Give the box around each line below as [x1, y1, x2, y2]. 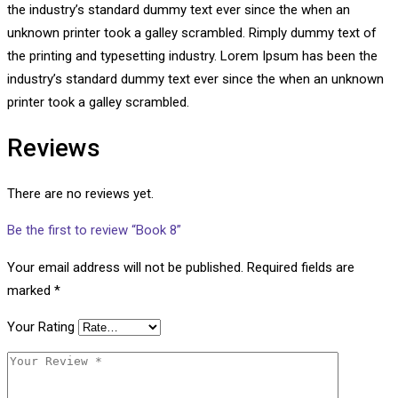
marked [7, 283, 54, 299]
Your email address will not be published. [7, 259, 243, 276]
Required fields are [247, 259, 354, 276]
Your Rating [7, 319, 75, 336]
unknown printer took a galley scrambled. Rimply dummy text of [7, 24, 377, 41]
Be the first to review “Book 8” [7, 222, 181, 239]
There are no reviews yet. [7, 186, 154, 203]
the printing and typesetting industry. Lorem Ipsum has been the [7, 47, 378, 64]
